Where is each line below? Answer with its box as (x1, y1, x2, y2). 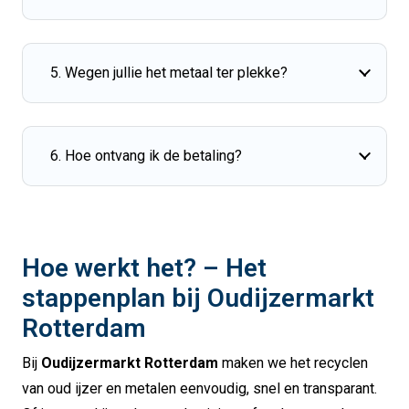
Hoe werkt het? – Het (22, 252, 267, 283)
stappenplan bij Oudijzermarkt (22, 282, 374, 313)
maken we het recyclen (218, 354, 368, 372)
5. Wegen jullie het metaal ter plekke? (50, 63, 288, 81)
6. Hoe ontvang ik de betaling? (50, 146, 242, 164)
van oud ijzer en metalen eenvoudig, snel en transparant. (22, 380, 377, 398)
